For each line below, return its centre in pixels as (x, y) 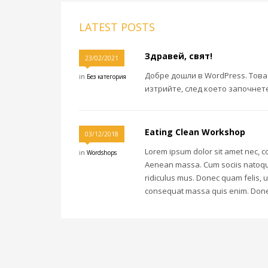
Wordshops (102, 153)
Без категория (106, 77)
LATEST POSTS (117, 27)
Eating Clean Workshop (195, 132)
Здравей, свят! (179, 56)
